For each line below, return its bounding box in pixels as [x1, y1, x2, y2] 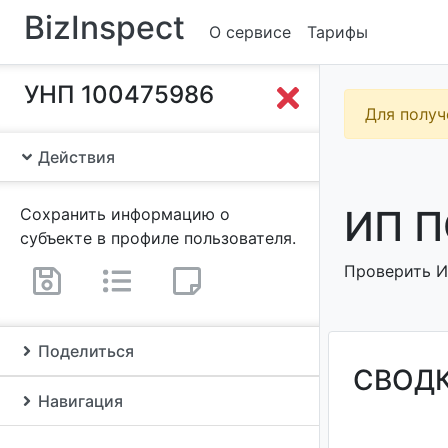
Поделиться [34, 341, 134, 361]
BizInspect [24, 8, 185, 47]
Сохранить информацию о [20, 204, 230, 224]
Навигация [34, 391, 123, 411]
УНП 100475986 [24, 80, 214, 109]
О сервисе [209, 22, 291, 42]
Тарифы [307, 22, 368, 42]
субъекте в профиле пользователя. [20, 228, 296, 248]
